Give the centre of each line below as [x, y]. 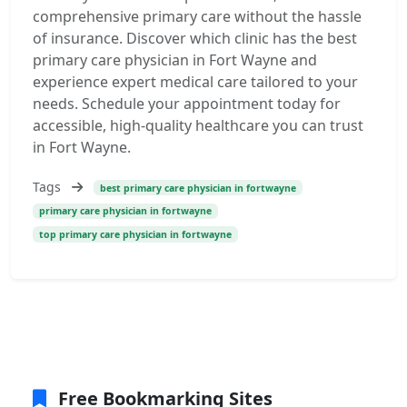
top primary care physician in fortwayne [135, 235]
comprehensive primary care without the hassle [197, 16]
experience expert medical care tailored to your [195, 82]
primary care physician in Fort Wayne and [175, 60]
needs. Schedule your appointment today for [187, 104]
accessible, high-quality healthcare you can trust [198, 125]
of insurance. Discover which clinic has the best [195, 38]
